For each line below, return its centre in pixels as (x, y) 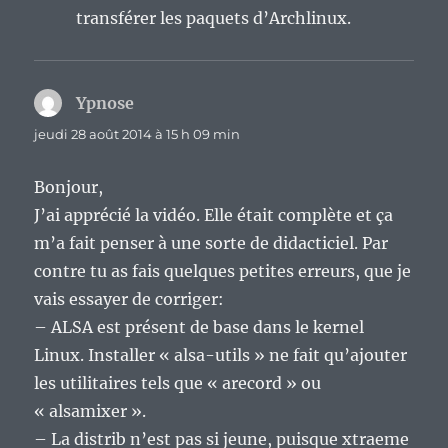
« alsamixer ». (90, 411)
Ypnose (105, 103)
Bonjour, (69, 187)
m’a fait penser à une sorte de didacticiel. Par (211, 243)
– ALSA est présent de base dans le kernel (199, 327)
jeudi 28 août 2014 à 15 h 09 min (137, 134)
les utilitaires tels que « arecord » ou (178, 383)
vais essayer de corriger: (129, 299)
